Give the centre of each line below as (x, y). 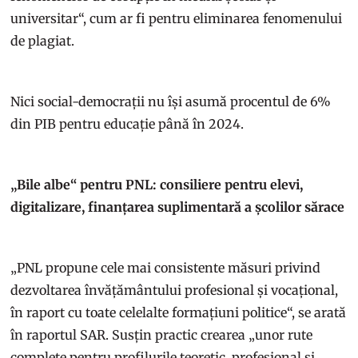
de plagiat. (43, 40)
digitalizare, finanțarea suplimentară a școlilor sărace (178, 207)
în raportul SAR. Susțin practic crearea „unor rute (162, 334)
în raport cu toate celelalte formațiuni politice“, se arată (179, 312)
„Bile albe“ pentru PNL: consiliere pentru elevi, (157, 184)
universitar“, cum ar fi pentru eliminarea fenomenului (177, 18)
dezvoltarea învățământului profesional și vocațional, (175, 290)
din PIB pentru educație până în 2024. (129, 123)
